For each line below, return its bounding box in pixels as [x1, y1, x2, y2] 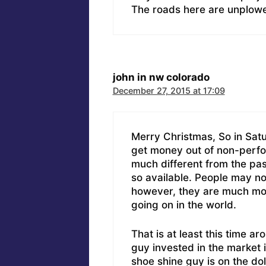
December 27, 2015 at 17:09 [112, 85, 225, 96]
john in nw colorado [112, 71, 210, 83]
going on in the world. [131, 199, 236, 211]
